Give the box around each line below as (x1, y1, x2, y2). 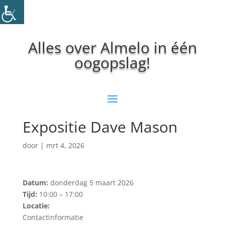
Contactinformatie (22, 212, 83, 222)
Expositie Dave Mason (22, 117, 177, 137)
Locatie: (22, 201, 50, 210)
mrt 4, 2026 (46, 141, 84, 150)
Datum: (22, 178, 48, 187)
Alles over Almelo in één (28, 37, 197, 58)
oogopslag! (74, 52, 151, 73)
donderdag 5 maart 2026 (48, 178, 134, 187)
